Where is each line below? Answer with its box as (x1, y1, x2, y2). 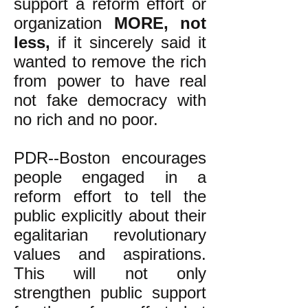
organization (14, 14, 114, 32)
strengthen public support (14, 283, 206, 302)
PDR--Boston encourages (14, 148, 206, 167)
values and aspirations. (14, 245, 206, 263)
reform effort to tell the (14, 187, 206, 206)
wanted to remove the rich (14, 52, 206, 71)
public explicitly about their (14, 206, 206, 225)
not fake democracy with (14, 91, 206, 109)
